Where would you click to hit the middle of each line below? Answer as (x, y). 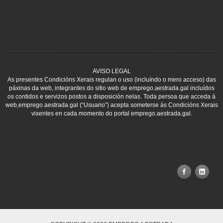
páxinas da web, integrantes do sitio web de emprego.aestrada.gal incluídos (111, 88)
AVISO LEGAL (111, 71)
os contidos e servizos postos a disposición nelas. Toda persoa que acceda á (111, 97)
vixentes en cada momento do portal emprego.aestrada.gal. (111, 113)
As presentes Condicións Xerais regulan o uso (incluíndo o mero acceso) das (111, 80)
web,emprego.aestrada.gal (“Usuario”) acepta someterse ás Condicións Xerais (111, 105)
